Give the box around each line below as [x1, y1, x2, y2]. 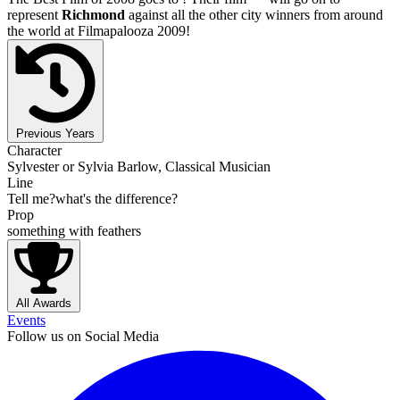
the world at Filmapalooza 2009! [7, 22, 190, 38]
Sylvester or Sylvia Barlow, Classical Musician [7, 158, 271, 174]
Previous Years [16, 126, 95, 140]
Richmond [62, 6, 125, 22]
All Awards [16, 296, 71, 311]
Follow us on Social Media [7, 329, 159, 345]
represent [7, 6, 62, 22]
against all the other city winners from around [125, 6, 383, 22]
